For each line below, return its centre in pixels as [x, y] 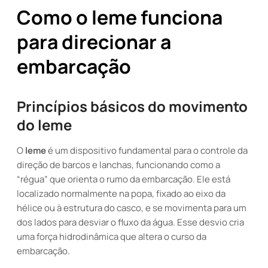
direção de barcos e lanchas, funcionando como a [118, 165]
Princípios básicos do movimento [132, 106]
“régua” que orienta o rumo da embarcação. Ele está [124, 179]
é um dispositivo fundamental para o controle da [147, 150]
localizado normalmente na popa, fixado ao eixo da [121, 194]
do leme [44, 125]
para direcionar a [94, 42]
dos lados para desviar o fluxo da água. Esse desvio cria [130, 222]
